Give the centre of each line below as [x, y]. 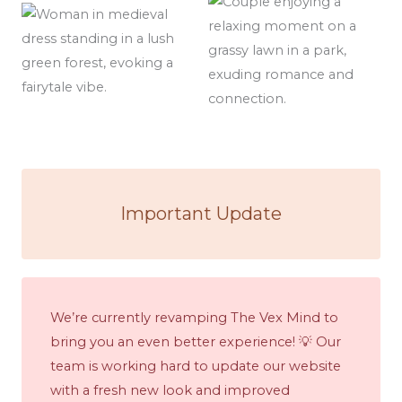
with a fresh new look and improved [170, 391]
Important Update [201, 214]
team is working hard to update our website [196, 367]
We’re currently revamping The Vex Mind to [194, 318]
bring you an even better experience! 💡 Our [196, 342]
